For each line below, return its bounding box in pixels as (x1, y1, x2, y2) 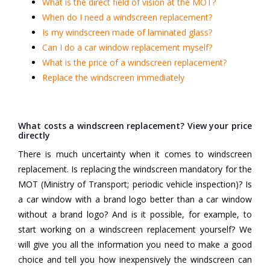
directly (18, 130, 50, 142)
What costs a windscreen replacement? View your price (18, 120, 252, 132)
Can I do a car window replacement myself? (42, 42, 212, 54)
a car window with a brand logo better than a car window (18, 193, 252, 206)
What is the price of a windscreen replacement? (42, 57, 227, 69)
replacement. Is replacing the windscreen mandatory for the (18, 163, 252, 175)
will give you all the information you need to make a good (18, 239, 252, 251)
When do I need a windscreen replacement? (42, 11, 212, 24)
